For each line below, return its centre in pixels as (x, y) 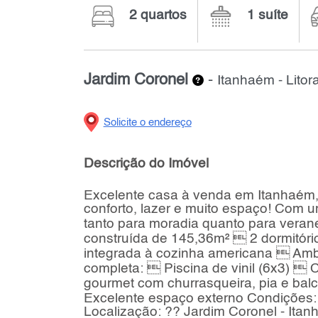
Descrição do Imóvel (146, 164)
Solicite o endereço (147, 123)
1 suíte (267, 16)
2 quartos (158, 16)
